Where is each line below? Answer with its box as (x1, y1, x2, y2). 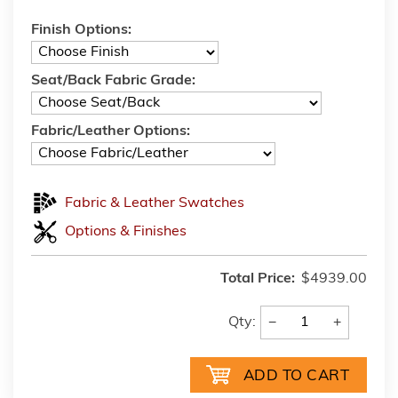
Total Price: (220, 271, 295, 286)
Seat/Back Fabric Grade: (31, 73, 195, 88)
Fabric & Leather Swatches (65, 195, 244, 211)
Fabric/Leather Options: (31, 123, 190, 139)
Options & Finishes (65, 224, 187, 239)
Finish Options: (31, 22, 131, 37)
